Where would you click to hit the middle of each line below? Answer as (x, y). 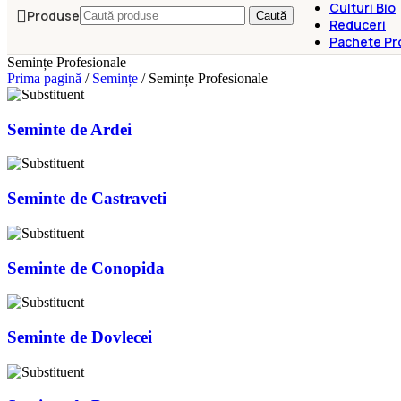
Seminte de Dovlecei (80, 337)
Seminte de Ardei (69, 129)
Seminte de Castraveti (87, 199)
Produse (53, 15)
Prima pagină (46, 78)
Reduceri (358, 24)
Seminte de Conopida (86, 268)
